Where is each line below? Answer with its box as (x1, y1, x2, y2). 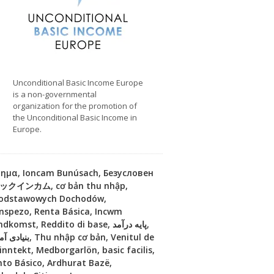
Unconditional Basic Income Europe (13, 77, 143, 89)
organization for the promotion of (13, 100, 137, 112)
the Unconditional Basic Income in (13, 112, 137, 124)
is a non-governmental (13, 89, 97, 100)
